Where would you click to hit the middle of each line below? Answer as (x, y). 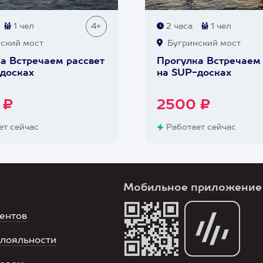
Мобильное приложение (193, 188)
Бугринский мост (203, 43)
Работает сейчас (200, 127)
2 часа (178, 26)
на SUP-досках (194, 73)
